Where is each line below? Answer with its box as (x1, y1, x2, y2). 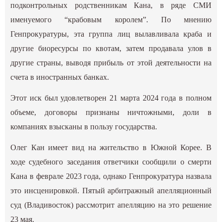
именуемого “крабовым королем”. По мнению (10, 15, 212, 24)
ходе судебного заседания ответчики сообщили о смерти (10, 157, 212, 166)
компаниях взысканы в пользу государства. (10, 122, 158, 131)
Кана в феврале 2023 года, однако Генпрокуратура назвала (10, 171, 212, 180)
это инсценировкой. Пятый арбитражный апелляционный (10, 186, 212, 195)
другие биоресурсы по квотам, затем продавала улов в (10, 44, 212, 53)
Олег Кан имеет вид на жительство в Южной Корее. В (10, 143, 212, 152)
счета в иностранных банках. (10, 72, 110, 81)
